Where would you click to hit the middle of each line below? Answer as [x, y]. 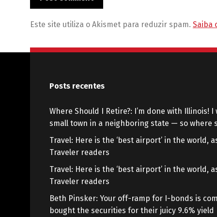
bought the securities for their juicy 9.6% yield [132, 211]
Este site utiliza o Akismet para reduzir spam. [111, 25]
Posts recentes [77, 86]
